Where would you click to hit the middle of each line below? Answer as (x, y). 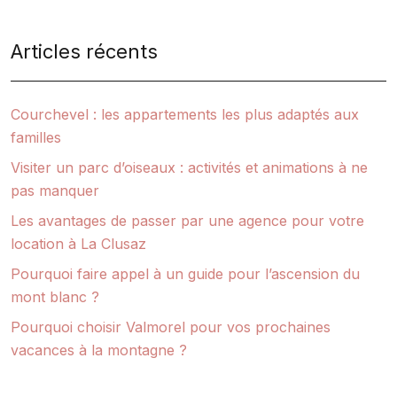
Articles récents (84, 51)
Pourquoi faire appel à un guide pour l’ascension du (185, 273)
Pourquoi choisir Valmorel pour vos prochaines (171, 327)
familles (36, 137)
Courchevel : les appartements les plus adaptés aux (185, 114)
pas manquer (55, 190)
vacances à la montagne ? (99, 350)
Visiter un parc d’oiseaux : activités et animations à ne (189, 167)
